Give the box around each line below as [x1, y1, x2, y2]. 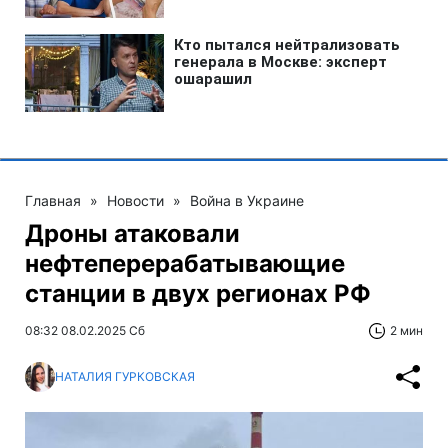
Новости [107, 191, 164, 209]
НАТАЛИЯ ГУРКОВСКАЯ [55, 369, 195, 385]
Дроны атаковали [25, 218, 240, 248]
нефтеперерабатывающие [25, 248, 345, 278]
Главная [25, 191, 81, 209]
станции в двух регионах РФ [25, 278, 371, 308]
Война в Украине [190, 191, 304, 209]
